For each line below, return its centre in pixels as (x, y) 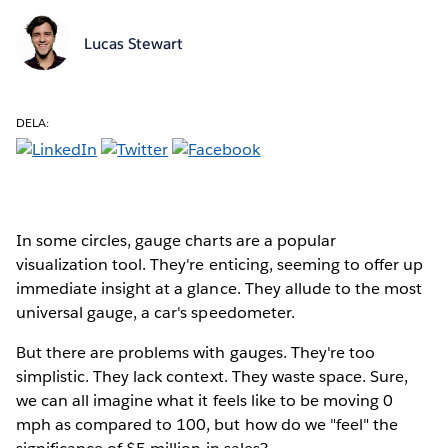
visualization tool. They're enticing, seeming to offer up (220, 264)
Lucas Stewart (133, 44)
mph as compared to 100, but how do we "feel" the (207, 424)
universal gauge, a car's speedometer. (155, 312)
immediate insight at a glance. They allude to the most (219, 288)
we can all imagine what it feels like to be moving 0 (204, 400)
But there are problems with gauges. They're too (195, 352)
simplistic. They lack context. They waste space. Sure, (212, 376)
